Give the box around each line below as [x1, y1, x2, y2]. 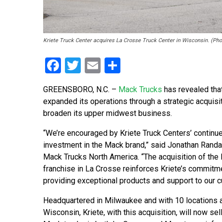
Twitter [81, 56, 129, 75]
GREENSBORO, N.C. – [43, 85, 118, 95]
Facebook [61, 56, 127, 75]
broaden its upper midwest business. [43, 109, 172, 118]
